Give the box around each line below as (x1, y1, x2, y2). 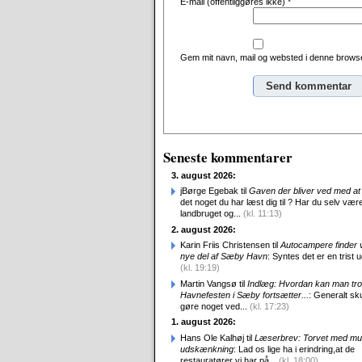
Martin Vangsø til (180, 278, 247, 288)
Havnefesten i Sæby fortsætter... (180, 289, 309, 300)
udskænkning (180, 343, 234, 354)
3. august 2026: (171, 170, 236, 180)
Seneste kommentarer (163, 147, 293, 167)
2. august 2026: (171, 224, 236, 234)
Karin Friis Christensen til (180, 240, 280, 250)
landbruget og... (180, 208, 243, 218)
